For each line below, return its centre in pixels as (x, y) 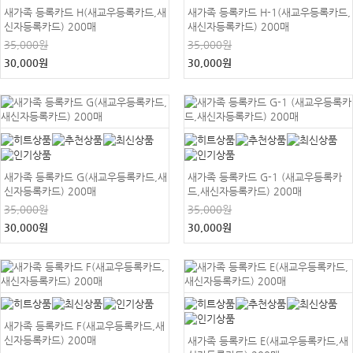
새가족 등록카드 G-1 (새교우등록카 (265, 176)
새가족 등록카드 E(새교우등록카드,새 (268, 341)
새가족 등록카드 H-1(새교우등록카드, (269, 12)
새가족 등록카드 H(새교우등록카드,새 (85, 12)
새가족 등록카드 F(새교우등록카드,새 (85, 326)
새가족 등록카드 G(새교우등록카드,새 (86, 176)
